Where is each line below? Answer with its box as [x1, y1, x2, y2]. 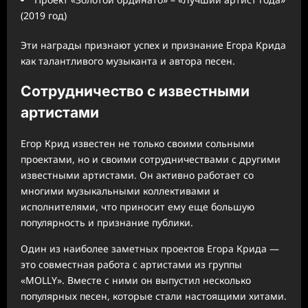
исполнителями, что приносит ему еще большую [21, 199, 254, 213]
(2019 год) [21, 8, 67, 22]
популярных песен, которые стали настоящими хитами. [21, 289, 287, 302]
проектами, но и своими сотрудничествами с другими [21, 152, 280, 166]
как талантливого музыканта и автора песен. [21, 54, 235, 67]
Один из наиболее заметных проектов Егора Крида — [21, 241, 279, 255]
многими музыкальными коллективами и [21, 184, 219, 197]
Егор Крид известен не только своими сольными [21, 136, 254, 150]
